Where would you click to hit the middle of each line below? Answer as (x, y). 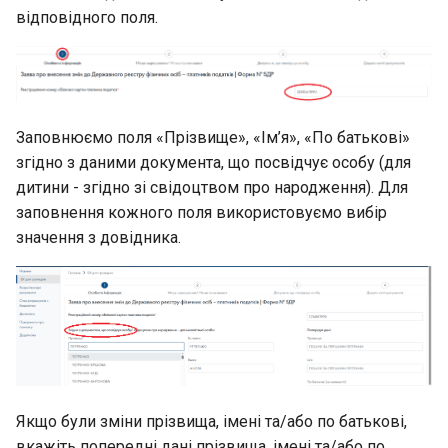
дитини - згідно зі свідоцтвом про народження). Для (212, 188)
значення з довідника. (98, 238)
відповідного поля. (87, 17)
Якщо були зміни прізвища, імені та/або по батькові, (211, 421)
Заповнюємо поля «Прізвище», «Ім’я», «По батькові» (213, 138)
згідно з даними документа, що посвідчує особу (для (213, 163)
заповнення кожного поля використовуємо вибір (201, 213)
